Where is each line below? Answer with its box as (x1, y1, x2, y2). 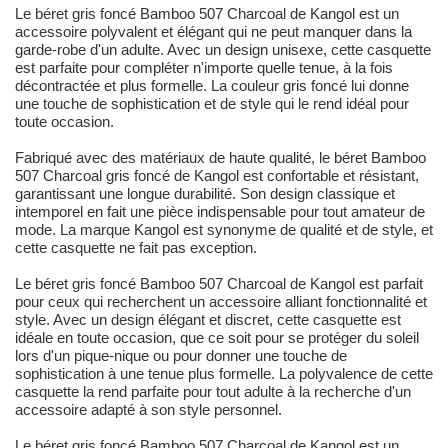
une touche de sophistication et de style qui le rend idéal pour (15, 95, 409, 113)
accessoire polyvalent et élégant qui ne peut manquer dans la (15, 23, 412, 41)
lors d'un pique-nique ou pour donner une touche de (15, 347, 347, 365)
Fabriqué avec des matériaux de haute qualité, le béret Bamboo (15, 149, 426, 167)
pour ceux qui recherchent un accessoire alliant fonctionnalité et (15, 293, 427, 311)
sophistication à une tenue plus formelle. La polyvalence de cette (15, 365, 433, 383)
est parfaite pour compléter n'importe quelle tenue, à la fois (15, 59, 393, 77)
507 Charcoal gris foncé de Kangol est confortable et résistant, (15, 167, 419, 185)
